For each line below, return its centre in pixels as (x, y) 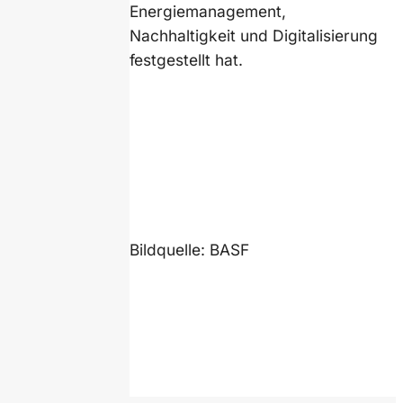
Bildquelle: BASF (190, 249)
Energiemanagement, (208, 12)
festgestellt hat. (187, 60)
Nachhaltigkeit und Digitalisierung (254, 36)
